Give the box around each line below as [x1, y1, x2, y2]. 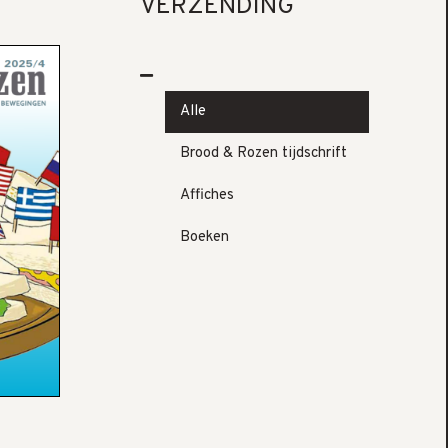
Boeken [180, 228, 229, 247]
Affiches [180, 186, 234, 205]
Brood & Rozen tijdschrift [180, 144, 347, 163]
